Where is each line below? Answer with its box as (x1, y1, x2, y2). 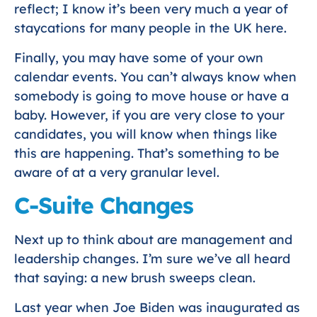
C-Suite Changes (14, 191, 193, 220)
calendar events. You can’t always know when (14, 68, 296, 85)
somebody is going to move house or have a (14, 87, 289, 104)
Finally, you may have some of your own (14, 49, 263, 66)
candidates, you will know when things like (14, 125, 277, 142)
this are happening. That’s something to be (14, 144, 279, 161)
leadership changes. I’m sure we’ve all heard (14, 250, 290, 267)
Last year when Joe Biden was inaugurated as (14, 299, 300, 316)
